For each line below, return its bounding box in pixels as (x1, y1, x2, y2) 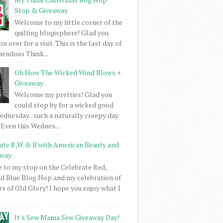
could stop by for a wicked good (14, 100, 113, 110)
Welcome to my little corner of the (14, 17, 122, 27)
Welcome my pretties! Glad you (14, 90, 112, 100)
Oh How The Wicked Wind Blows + (14, 67, 121, 77)
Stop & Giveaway (14, 5, 68, 15)
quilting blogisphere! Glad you (14, 27, 109, 37)
